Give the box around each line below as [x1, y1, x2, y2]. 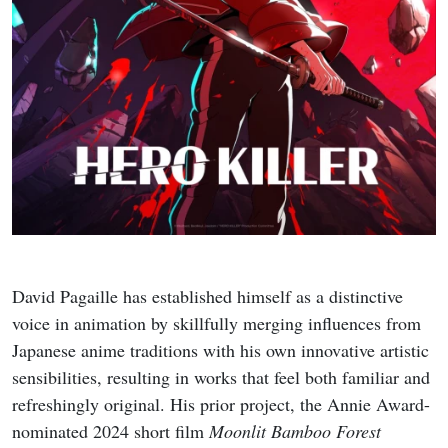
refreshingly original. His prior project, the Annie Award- [12, 392, 430, 417]
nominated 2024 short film [12, 419, 209, 444]
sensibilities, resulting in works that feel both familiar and [12, 365, 430, 390]
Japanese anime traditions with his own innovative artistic [12, 338, 429, 363]
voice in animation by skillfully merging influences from [12, 311, 421, 336]
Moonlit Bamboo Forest [209, 419, 381, 444]
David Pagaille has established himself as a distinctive [12, 284, 403, 309]
